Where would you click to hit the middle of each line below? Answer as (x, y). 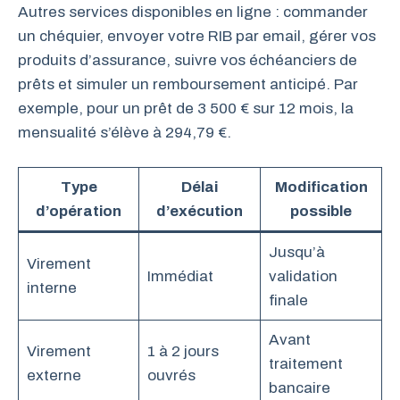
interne (51, 288)
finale (288, 300)
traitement (305, 364)
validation (303, 276)
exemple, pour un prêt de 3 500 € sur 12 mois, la (186, 108)
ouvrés (171, 375)
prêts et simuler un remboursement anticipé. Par (188, 84)
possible (321, 211)
